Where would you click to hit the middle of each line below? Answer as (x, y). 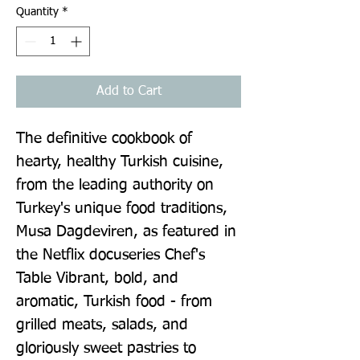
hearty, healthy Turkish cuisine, (120, 162)
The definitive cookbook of (104, 138)
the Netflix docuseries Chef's (110, 255)
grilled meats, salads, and (102, 325)
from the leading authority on (115, 185)
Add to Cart (129, 91)
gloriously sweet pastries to (106, 348)
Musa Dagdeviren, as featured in (126, 231)
